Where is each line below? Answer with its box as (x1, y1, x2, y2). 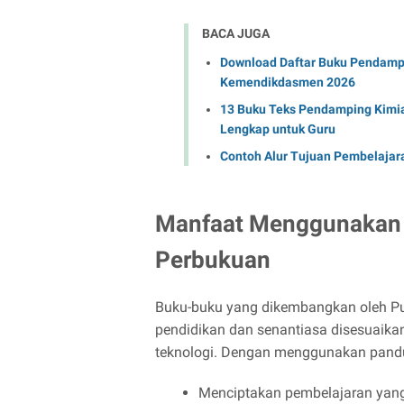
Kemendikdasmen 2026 (220, 74, 355, 89)
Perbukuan (155, 245, 271, 273)
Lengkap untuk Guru (220, 121, 335, 136)
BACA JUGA (202, 26, 270, 41)
